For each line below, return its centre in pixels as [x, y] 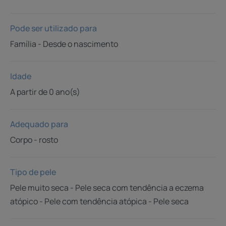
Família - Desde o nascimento [64, 44]
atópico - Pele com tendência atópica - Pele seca [99, 201]
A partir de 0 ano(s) [45, 92]
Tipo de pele [33, 172]
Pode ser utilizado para [53, 28]
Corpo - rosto [34, 139]
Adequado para [39, 124]
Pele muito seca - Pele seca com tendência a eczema [107, 187]
